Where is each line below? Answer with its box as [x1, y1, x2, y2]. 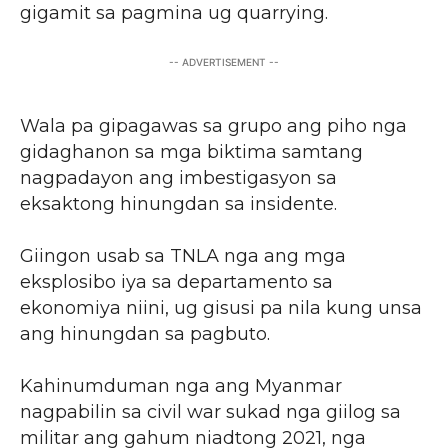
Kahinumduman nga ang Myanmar [20, 374, 342, 397]
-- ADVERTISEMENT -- [169, 55, 279, 68]
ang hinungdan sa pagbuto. [20, 322, 270, 345]
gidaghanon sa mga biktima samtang [20, 140, 363, 163]
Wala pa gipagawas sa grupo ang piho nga [20, 114, 407, 137]
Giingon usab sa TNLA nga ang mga [20, 244, 346, 267]
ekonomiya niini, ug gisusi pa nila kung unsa [20, 296, 422, 319]
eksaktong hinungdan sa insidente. [20, 192, 337, 215]
